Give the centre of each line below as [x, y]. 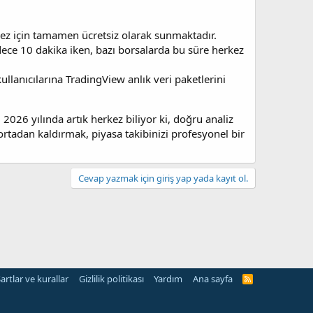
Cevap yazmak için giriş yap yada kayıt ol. [163, 178]
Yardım [168, 279]
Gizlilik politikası [111, 279]
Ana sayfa [212, 279]
